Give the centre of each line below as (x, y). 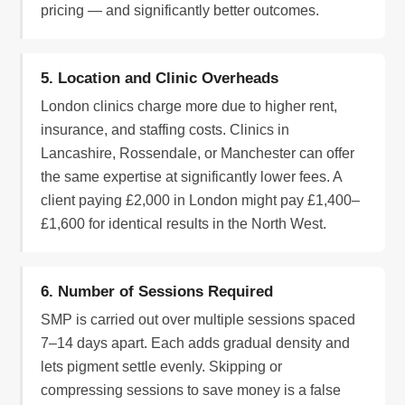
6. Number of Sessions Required (157, 292)
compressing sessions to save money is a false (191, 391)
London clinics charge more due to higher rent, (189, 107)
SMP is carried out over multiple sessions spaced (198, 320)
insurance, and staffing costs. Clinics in (165, 130)
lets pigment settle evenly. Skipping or (162, 367)
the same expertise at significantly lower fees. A (192, 177)
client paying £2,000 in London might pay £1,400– (201, 201)
